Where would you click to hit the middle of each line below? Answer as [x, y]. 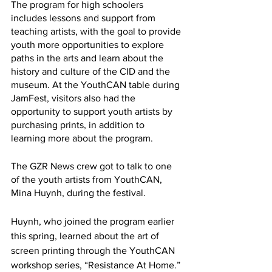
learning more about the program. [83, 138]
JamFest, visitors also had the [74, 98]
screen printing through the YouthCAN [94, 250]
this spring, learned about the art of [86, 236]
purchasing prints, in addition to [79, 124]
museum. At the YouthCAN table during [97, 84]
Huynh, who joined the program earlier [94, 221]
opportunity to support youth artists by [93, 111]
